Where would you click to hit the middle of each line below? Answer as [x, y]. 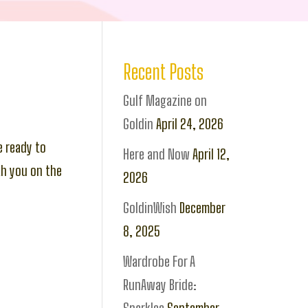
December [202, 208]
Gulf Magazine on [165, 100]
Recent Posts [164, 71]
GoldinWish [150, 208]
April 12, [211, 154]
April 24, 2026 [190, 124]
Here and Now [157, 154]
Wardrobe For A [159, 261]
